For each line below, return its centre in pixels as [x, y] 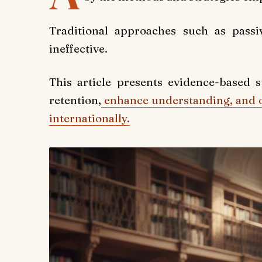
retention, [75, 100]
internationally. [89, 118]
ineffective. [78, 48]
